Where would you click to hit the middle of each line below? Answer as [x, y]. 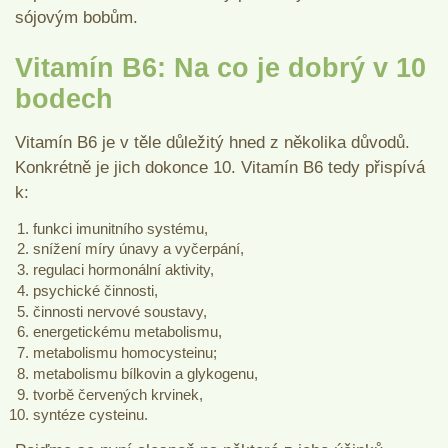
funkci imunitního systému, [120, 228]
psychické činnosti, [95, 290]
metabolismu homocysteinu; [124, 353]
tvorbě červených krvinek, [119, 394]
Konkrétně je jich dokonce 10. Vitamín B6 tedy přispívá [220, 167]
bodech [64, 98]
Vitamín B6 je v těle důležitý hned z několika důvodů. [212, 142]
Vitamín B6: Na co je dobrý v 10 [220, 67]
